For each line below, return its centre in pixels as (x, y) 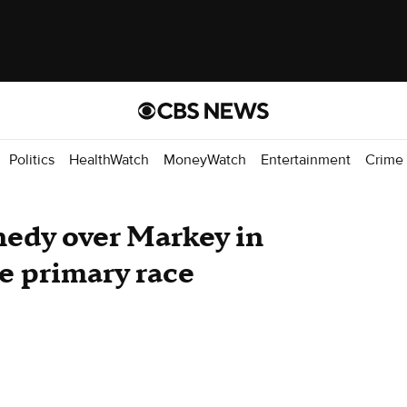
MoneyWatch (205, 159)
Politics (32, 159)
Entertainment (306, 159)
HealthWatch (109, 159)
